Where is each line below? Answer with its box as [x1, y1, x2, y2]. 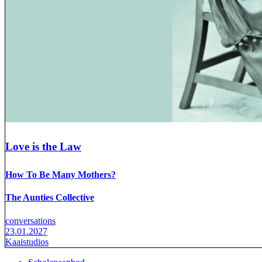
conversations [5, 215, 56, 226]
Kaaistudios [5, 236, 49, 247]
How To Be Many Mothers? [5, 170, 116, 180]
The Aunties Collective [5, 192, 94, 203]
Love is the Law [5, 140, 81, 153]
